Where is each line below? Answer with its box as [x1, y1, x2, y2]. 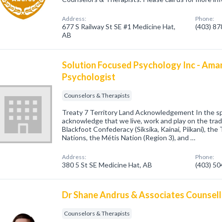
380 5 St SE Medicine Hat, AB [62, 161, 153, 169]
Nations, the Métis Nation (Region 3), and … [62, 133, 196, 142]
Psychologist [62, 71, 116, 82]
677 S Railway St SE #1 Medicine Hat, [62, 22, 176, 31]
